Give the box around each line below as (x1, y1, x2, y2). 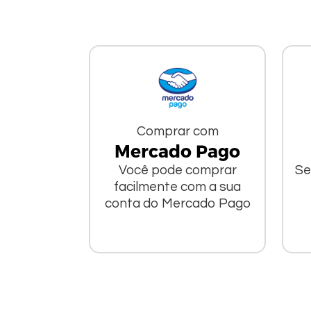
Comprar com (136, 124, 219, 139)
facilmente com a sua (114, 180, 242, 194)
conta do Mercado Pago (104, 196, 251, 211)
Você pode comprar (118, 163, 237, 178)
